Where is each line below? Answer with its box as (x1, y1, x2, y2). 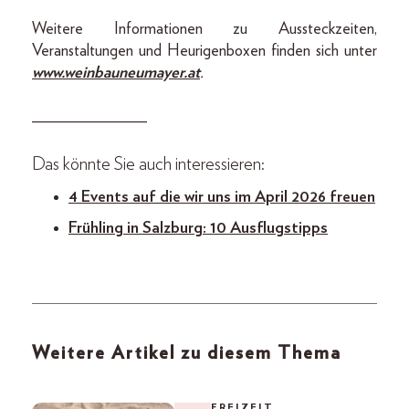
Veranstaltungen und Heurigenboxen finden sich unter (32, 42, 377, 59)
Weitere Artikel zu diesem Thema (32, 343, 341, 362)
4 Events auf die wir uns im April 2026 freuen (68, 188, 375, 205)
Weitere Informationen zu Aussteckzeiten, (32, 20, 377, 37)
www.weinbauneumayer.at (32, 64, 200, 81)
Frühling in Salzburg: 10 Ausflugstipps (68, 219, 328, 236)
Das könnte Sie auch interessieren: (32, 154, 265, 173)
